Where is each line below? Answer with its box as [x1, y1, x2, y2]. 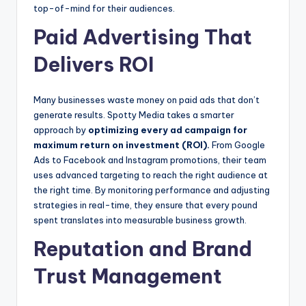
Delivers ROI [33, 52, 154, 78]
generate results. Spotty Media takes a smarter [33, 109, 234, 121]
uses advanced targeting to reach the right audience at [33, 169, 268, 181]
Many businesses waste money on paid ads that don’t [33, 94, 260, 106]
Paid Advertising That [33, 25, 252, 51]
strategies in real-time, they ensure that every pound [33, 199, 258, 211]
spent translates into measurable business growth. [33, 214, 247, 226]
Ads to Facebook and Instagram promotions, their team [33, 154, 266, 166]
